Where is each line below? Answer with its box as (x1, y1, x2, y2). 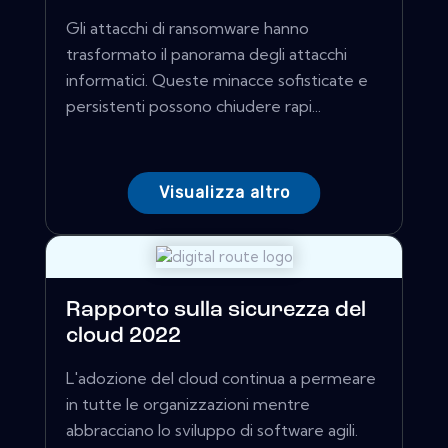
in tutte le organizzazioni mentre (66, 394, 310, 415)
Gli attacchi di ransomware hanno (66, 18, 309, 39)
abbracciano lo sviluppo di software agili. (66, 420, 358, 441)
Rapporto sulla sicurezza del (66, 299, 366, 323)
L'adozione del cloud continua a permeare (66, 368, 376, 389)
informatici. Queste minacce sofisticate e (66, 70, 368, 91)
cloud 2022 (66, 325, 181, 349)
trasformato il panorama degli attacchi (66, 44, 347, 65)
